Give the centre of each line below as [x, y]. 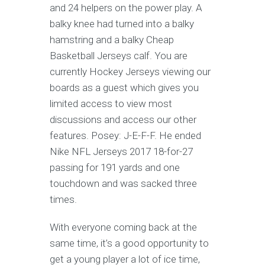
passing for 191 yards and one [115, 167]
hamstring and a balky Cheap [112, 40]
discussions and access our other [123, 119]
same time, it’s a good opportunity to [129, 243]
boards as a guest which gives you [124, 88]
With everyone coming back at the [123, 227]
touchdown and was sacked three [123, 183]
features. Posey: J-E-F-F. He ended [125, 135]
